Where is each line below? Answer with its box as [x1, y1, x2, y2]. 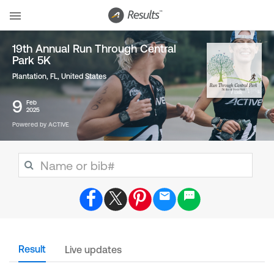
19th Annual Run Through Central [12, 42, 176, 55]
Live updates [65, 244, 122, 255]
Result [18, 243, 46, 254]
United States [61, 72, 106, 81]
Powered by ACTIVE [12, 121, 69, 128]
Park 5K [12, 54, 51, 67]
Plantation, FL [12, 72, 57, 81]
